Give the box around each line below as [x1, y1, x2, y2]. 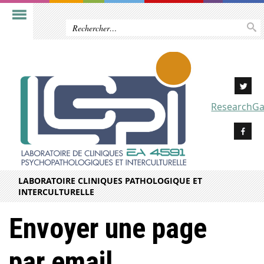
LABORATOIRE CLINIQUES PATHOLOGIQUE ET [18, 175, 202, 187]
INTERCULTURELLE [18, 186, 94, 198]
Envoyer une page [9, 212, 207, 246]
